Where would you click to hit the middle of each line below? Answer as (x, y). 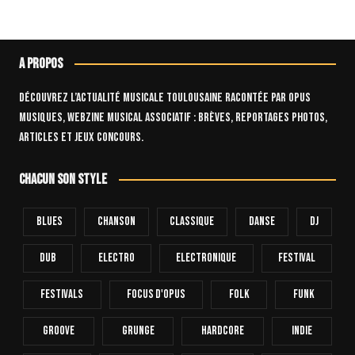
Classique (192, 221)
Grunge (138, 330)
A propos (40, 63)
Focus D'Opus (157, 294)
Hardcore (223, 330)
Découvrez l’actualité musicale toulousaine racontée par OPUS (164, 97)
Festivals (62, 294)
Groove (58, 330)
